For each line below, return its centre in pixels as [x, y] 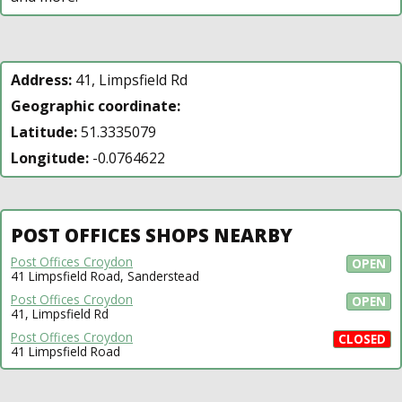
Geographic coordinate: [96, 105]
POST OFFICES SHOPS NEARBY [152, 235]
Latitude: [44, 131]
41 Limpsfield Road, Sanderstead [105, 275]
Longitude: [50, 157]
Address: [41, 79]
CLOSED [362, 338]
